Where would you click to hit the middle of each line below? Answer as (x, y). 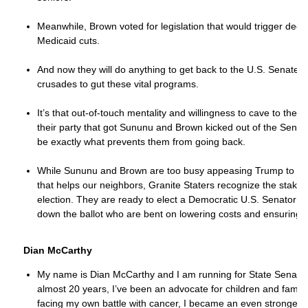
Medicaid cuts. (70, 41)
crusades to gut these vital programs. (119, 84)
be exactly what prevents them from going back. (143, 142)
